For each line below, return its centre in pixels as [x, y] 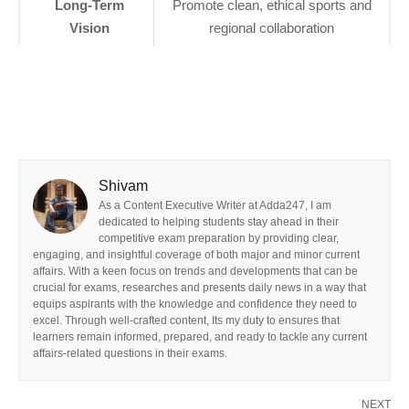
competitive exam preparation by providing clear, [219, 238]
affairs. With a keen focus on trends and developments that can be [195, 271]
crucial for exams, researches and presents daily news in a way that [199, 288]
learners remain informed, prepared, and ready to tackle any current [200, 337]
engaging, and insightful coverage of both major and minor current [196, 255]
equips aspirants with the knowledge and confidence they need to [195, 304]
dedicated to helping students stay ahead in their [219, 222]
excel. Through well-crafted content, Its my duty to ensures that [186, 320]
